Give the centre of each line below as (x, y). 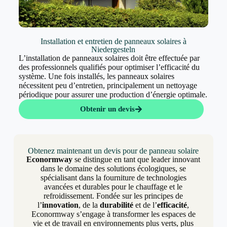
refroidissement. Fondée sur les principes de (113, 196)
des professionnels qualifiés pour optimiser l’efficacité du (109, 67)
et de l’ (145, 205)
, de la (89, 205)
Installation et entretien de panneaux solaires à (113, 42)
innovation (61, 205)
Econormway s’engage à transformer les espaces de (113, 214)
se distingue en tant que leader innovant (137, 160)
